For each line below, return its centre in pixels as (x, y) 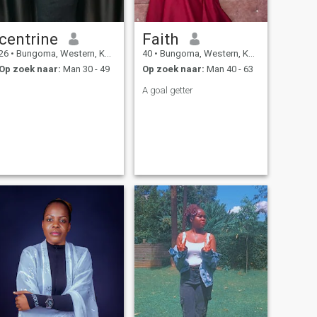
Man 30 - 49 (85, 69)
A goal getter (167, 91)
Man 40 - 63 (229, 69)
